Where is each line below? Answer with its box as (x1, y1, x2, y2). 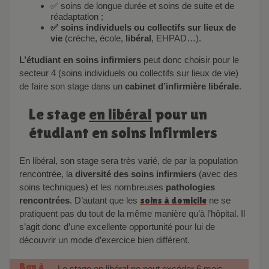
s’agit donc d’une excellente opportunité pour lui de (19, 222, 215, 232)
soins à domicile (140, 195, 207, 206)
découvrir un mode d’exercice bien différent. (19, 235, 190, 246)
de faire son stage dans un (19, 81, 122, 92)
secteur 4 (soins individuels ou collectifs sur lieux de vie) (19, 68, 238, 79)
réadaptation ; (50, 11, 103, 22)
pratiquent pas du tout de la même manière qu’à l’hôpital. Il (19, 208, 245, 219)
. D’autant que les (70, 195, 140, 206)
